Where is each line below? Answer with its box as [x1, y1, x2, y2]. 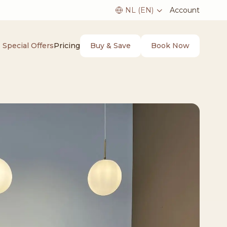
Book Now [151, 41, 190, 50]
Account [170, 5, 200, 15]
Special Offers [3, 41, 54, 50]
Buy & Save [90, 41, 131, 50]
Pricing [54, 41, 80, 50]
